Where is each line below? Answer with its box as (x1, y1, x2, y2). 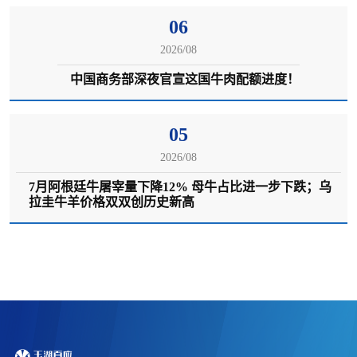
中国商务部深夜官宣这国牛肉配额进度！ (70, 72, 300, 86)
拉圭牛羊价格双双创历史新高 (29, 194, 194, 209)
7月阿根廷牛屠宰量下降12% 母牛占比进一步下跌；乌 (29, 179, 331, 194)
